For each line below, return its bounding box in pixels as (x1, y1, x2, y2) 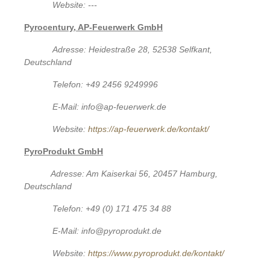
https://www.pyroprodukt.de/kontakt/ (88, 248, 225, 258)
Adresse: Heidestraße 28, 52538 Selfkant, (52, 44, 213, 54)
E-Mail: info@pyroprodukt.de (52, 225, 162, 236)
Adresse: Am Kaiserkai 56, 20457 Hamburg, (51, 168, 218, 178)
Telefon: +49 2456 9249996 (52, 79, 159, 89)
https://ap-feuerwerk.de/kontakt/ (88, 124, 210, 134)
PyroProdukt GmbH (24, 146, 103, 156)
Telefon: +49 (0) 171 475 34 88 (52, 203, 172, 213)
